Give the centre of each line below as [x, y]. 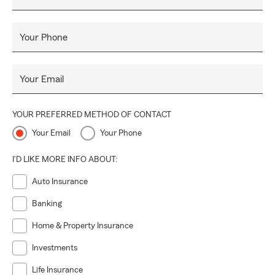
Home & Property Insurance [83, 226]
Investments [55, 248]
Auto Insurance [60, 182]
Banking [47, 204]
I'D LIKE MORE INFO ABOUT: [65, 160]
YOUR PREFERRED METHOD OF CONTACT [92, 115]
